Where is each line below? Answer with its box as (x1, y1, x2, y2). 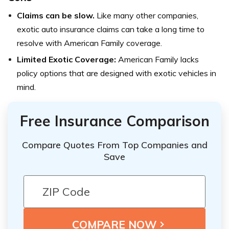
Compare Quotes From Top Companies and (21, 139, 208, 151)
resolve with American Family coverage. (17, 38, 162, 49)
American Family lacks (118, 54, 199, 65)
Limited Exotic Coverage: (17, 54, 118, 65)
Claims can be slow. (17, 10, 97, 21)
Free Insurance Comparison (19, 112, 210, 130)
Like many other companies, (97, 10, 198, 21)
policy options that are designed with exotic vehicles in (17, 68, 216, 79)
